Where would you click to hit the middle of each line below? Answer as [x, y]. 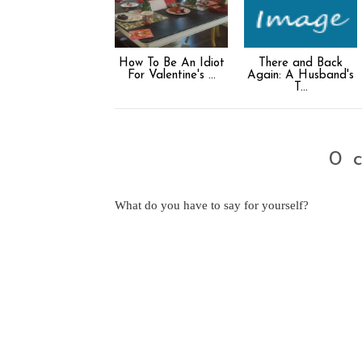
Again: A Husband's [301, 76]
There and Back [301, 63]
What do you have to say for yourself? [212, 205]
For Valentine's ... [171, 76]
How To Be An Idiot [171, 63]
